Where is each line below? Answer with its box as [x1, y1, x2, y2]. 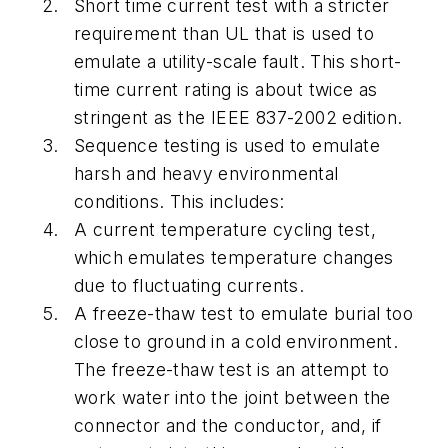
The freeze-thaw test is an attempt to [74, 359, 390, 381]
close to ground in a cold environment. [74, 331, 399, 353]
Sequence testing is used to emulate [74, 135, 380, 157]
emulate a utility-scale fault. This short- [74, 51, 402, 73]
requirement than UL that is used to [74, 23, 374, 45]
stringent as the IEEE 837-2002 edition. [74, 107, 408, 129]
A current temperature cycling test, [74, 219, 376, 241]
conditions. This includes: [74, 191, 285, 213]
